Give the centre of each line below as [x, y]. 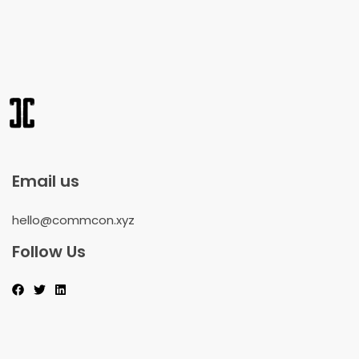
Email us [46, 181]
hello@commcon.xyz [73, 220]
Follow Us [49, 252]
